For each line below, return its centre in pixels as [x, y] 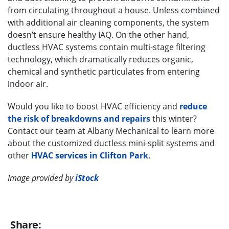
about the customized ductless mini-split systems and [111, 143]
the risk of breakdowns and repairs [79, 118]
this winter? [174, 118]
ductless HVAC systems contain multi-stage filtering [107, 47]
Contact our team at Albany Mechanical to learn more [111, 131]
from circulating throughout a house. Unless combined [114, 10]
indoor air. [28, 84]
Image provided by [41, 178]
